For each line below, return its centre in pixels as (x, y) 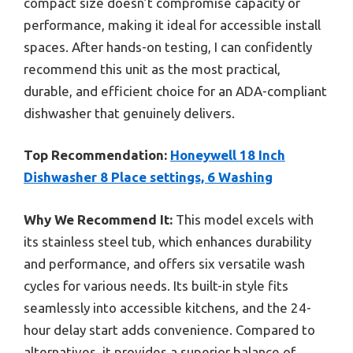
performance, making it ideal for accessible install (172, 24)
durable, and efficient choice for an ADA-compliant (175, 91)
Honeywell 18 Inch (228, 155)
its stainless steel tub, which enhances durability (167, 241)
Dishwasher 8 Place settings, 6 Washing (148, 177)
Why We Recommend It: (98, 219)
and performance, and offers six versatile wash (164, 263)
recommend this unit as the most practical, (152, 69)
